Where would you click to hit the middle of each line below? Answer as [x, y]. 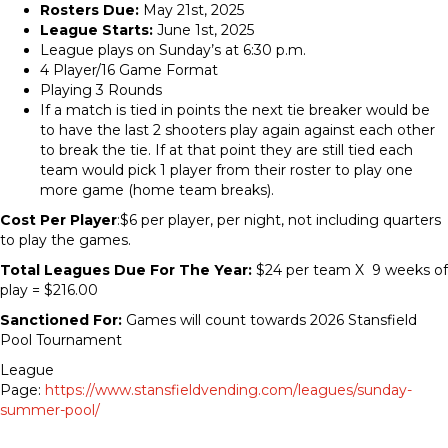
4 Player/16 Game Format [129, 70]
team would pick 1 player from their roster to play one [226, 170]
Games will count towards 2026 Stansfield [269, 320]
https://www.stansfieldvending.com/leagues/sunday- [228, 390]
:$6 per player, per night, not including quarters [279, 220]
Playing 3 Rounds [101, 90]
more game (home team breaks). [157, 190]
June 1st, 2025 [203, 30]
